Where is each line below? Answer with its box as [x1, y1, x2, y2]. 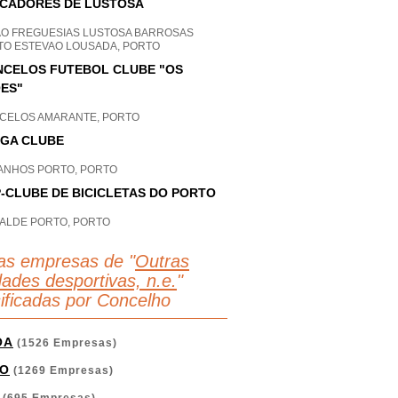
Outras [135, 251, 189, 271]
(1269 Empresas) [10, 364, 114, 377]
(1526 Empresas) [13, 337, 117, 349]
